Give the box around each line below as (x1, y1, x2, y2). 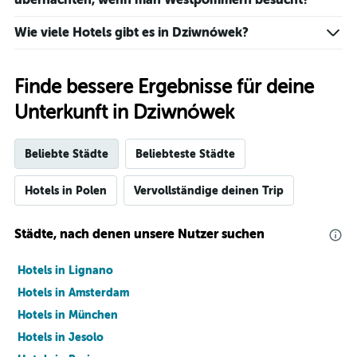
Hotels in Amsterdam (18, 286, 129, 300)
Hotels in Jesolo (18, 331, 104, 344)
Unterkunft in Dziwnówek (14, 102, 234, 124)
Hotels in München (18, 308, 118, 322)
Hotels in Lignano (18, 264, 113, 277)
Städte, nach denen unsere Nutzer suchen (14, 226, 265, 242)
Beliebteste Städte (135, 147, 235, 161)
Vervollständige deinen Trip (134, 184, 284, 198)
